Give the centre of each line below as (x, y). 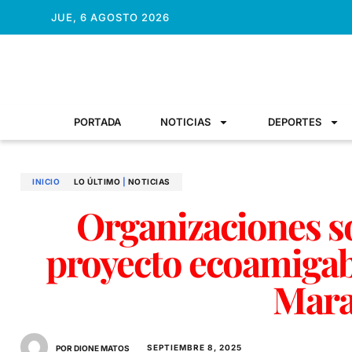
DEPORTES (295, 122)
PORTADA (97, 122)
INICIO (46, 181)
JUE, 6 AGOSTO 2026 (110, 17)
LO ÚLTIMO (97, 181)
